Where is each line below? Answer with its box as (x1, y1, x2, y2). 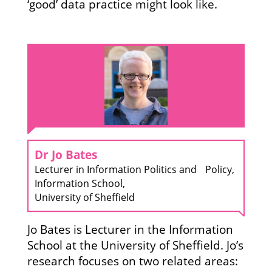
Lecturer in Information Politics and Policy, (34, 163, 234, 176)
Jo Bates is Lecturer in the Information (27, 222, 233, 237)
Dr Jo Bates (34, 147, 104, 162)
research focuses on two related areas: (27, 253, 238, 268)
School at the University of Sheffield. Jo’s (27, 237, 243, 253)
